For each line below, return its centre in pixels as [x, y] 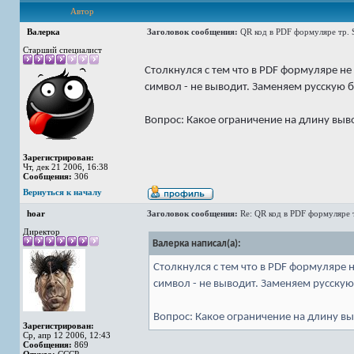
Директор [41, 232]
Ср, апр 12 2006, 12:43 [67, 335]
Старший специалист [62, 50]
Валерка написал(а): [197, 244]
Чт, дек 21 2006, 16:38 [66, 167]
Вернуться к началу [62, 192]
